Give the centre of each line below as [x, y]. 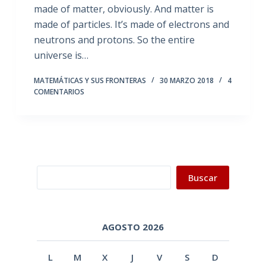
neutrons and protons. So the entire [114, 40]
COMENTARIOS [59, 92]
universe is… [61, 55]
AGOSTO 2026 [133, 227]
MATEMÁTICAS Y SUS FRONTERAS [90, 80]
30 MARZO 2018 [186, 80]
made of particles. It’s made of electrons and [131, 24]
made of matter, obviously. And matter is [123, 9]
